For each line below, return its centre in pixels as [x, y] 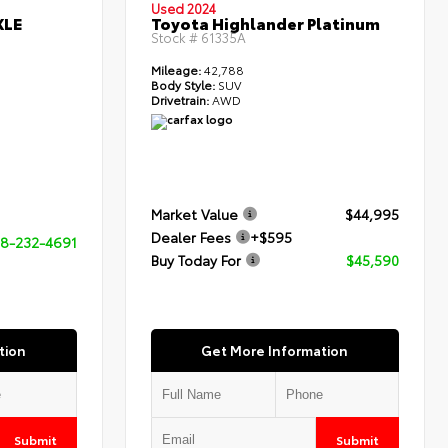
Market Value [195, 214]
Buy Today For [196, 260]
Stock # [175, 37]
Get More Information [275, 350]
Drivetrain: [180, 100]
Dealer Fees [191, 237]
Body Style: [183, 85]
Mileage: [176, 70]
